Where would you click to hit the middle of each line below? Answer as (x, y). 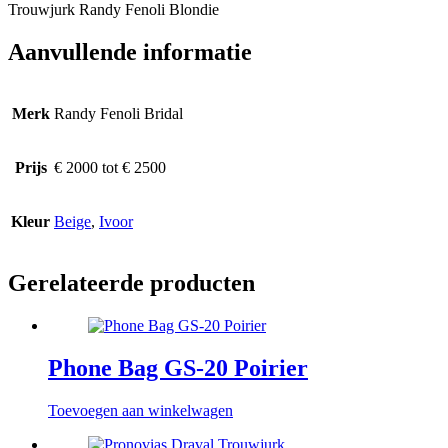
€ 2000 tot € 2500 (110, 167)
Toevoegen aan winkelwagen (140, 410)
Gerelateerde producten (131, 282)
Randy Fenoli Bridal (118, 113)
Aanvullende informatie (130, 52)
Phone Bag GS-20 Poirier (178, 367)
